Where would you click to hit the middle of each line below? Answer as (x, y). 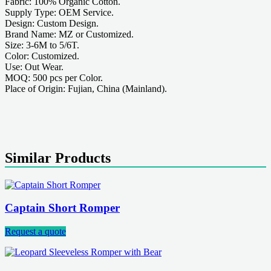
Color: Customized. (42, 56)
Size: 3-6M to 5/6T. (42, 45)
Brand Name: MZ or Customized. (69, 34)
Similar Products (58, 158)
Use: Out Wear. (34, 67)
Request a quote (35, 231)
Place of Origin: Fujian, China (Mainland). (86, 88)
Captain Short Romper (62, 208)
